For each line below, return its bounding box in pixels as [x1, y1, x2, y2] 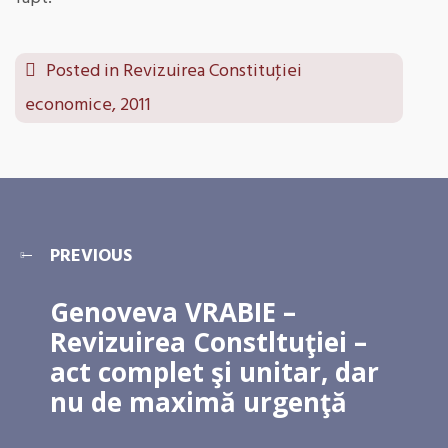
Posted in [46, 57, 123, 86]
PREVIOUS [50, 242, 132, 271]
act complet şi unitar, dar [50, 354, 379, 390]
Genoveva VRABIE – [50, 294, 296, 330]
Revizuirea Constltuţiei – [50, 324, 367, 360]
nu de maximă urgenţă [50, 384, 347, 420]
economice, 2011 [25, 91, 151, 120]
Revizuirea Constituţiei [123, 57, 302, 86]
